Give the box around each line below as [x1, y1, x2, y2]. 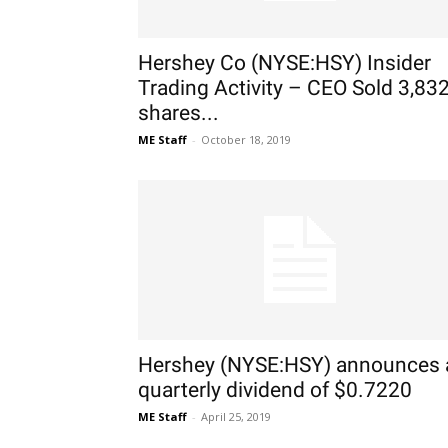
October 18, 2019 [201, 132, 291, 147]
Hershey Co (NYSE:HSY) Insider [138, 51, 431, 75]
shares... [138, 101, 219, 125]
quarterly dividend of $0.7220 [138, 378, 412, 402]
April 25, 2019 [201, 409, 271, 424]
